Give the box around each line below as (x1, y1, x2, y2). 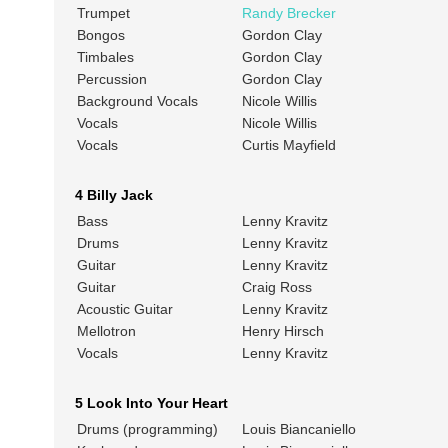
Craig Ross (241, 279, 312, 296)
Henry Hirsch (241, 323, 324, 340)
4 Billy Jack (74, 187, 153, 204)
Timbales (76, 49, 134, 66)
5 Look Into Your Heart (74, 395, 228, 412)
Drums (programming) (76, 421, 218, 438)
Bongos (76, 27, 125, 44)
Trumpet (76, 5, 134, 22)
